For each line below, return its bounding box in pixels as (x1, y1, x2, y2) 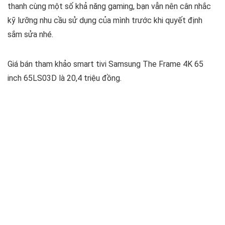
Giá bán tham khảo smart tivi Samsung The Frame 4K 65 (8, 59, 203, 69)
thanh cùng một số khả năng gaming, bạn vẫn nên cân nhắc (8, 2, 211, 12)
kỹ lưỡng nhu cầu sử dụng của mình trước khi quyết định (8, 16, 202, 26)
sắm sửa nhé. (8, 30, 53, 40)
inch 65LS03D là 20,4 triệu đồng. (8, 73, 122, 83)
